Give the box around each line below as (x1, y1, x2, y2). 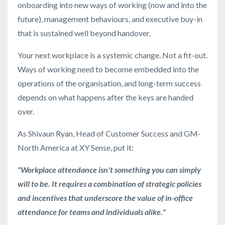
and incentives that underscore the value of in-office (18, 192, 193, 202)
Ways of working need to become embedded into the (18, 64, 199, 74)
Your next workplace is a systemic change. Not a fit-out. (18, 50, 207, 60)
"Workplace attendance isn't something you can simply (18, 164, 201, 174)
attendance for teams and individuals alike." (18, 206, 166, 216)
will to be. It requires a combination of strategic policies (18, 178, 201, 188)
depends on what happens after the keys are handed (18, 92, 193, 102)
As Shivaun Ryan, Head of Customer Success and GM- (18, 128, 201, 138)
